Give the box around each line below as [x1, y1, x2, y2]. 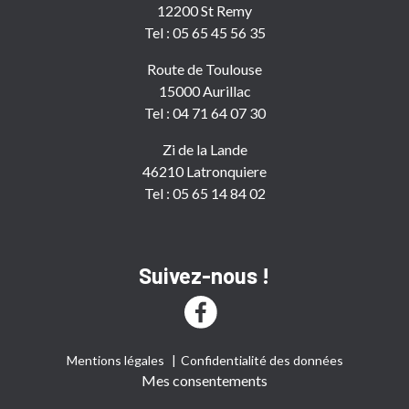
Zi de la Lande [162, 141, 247, 158]
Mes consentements [142, 372, 267, 390]
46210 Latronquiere [142, 163, 267, 180]
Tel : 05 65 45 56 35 [143, 24, 266, 41]
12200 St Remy [157, 2, 252, 19]
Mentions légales [66, 352, 164, 369]
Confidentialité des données [180, 352, 343, 369]
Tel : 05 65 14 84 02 [143, 184, 266, 202]
